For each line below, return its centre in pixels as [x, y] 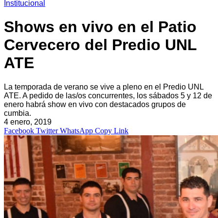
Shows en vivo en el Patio [100, 27]
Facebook [19, 130]
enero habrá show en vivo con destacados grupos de [95, 104]
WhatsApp [76, 130]
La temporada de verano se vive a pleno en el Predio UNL [104, 87]
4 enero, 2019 [28, 122]
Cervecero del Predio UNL [100, 45]
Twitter [47, 130]
